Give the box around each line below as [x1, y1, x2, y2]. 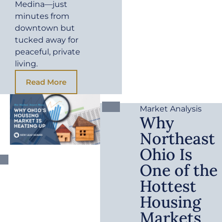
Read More [26, 77, 66, 87]
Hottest [140, 176, 197, 197]
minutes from [15, 11, 69, 21]
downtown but [15, 23, 75, 33]
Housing [140, 192, 202, 213]
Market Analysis [140, 104, 202, 114]
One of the [140, 160, 218, 181]
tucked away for [15, 35, 78, 45]
